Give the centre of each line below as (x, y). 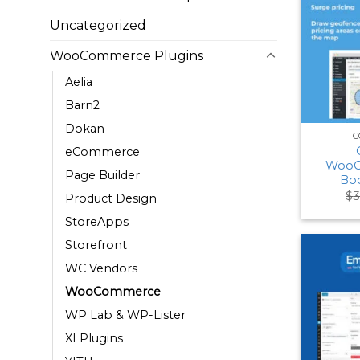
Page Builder (102, 176)
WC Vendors (101, 269)
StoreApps (97, 222)
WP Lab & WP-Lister (125, 315)
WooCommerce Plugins (127, 56)
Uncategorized (98, 26)
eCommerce (102, 152)
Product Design (111, 199)
